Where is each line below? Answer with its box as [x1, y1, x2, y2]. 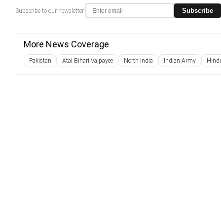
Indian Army [164, 57, 196, 64]
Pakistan [29, 57, 51, 64]
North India [124, 57, 153, 64]
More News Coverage [24, 39, 109, 49]
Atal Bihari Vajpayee [62, 57, 113, 64]
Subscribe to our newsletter [16, 7, 84, 14]
